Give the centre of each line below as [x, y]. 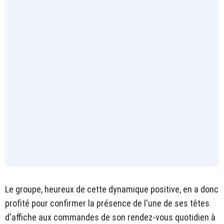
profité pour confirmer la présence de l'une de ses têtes [107, 203]
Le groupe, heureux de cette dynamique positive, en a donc [112, 189]
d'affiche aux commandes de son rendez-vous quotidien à [110, 217]
